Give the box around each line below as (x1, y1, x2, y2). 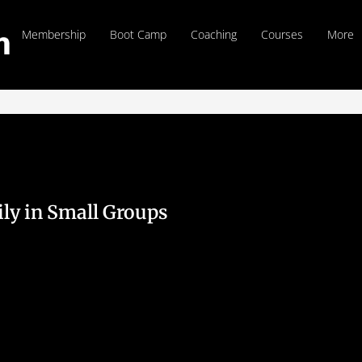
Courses (261, 27, 304, 42)
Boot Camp (110, 27, 167, 42)
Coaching (191, 27, 238, 42)
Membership (22, 27, 86, 42)
